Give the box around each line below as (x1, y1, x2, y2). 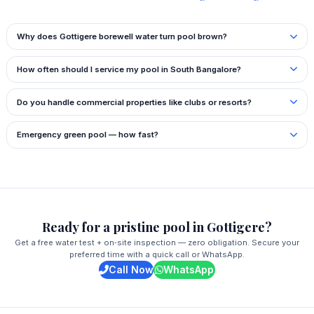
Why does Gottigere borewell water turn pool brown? (16, 32, 227, 42)
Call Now (109, 263, 153, 275)
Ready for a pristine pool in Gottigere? (42, 217, 272, 235)
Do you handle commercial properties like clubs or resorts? (16, 97, 252, 107)
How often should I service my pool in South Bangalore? (16, 64, 241, 74)
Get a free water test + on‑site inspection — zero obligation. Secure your (15, 237, 299, 247)
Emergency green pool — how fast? (16, 130, 158, 140)
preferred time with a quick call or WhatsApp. (69, 249, 245, 259)
